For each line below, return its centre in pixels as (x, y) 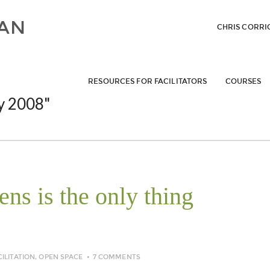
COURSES (243, 81)
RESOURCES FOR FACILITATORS (148, 81)
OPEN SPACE (61, 257)
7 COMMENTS (116, 257)
